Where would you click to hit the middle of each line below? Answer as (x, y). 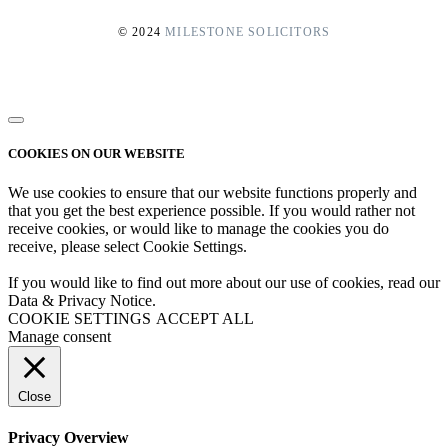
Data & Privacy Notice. (82, 301)
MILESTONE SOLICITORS (248, 31)
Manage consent (59, 337)
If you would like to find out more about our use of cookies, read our (224, 283)
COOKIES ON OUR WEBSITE (96, 154)
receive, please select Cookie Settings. (127, 247)
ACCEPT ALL (205, 319)
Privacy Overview (68, 437)
